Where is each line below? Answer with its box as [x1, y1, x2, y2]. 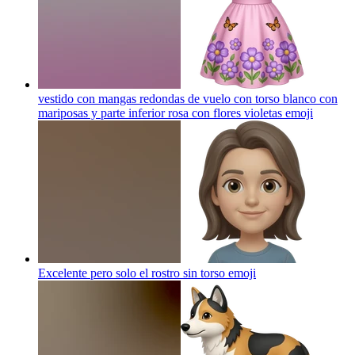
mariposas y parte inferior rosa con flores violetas [38, 105, 282, 120]
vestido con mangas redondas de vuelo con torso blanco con [38, 91, 338, 105]
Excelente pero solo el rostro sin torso [38, 265, 225, 280]
